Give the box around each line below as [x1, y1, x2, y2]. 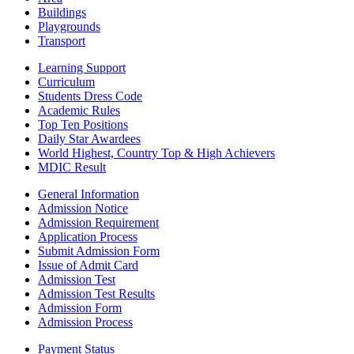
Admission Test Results [38, 287, 155, 301]
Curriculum [38, 75, 95, 89]
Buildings [38, 6, 86, 20]
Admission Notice [38, 201, 128, 216]
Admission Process [38, 315, 133, 330]
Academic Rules [38, 104, 120, 118]
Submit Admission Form [38, 244, 160, 258]
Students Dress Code [38, 89, 142, 104]
